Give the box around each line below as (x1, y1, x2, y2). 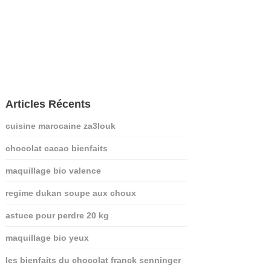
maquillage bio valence (5, 165, 101, 175)
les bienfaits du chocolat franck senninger (5, 255, 181, 265)
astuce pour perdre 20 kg (5, 210, 109, 220)
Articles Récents (5, 97, 91, 110)
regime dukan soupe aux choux (5, 188, 136, 198)
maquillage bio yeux (5, 232, 89, 243)
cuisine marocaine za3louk (5, 120, 116, 131)
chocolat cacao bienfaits (5, 143, 108, 153)
